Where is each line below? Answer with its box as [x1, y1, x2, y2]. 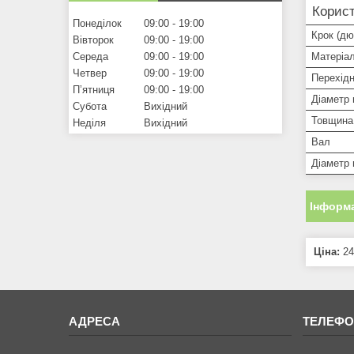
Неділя [73, 116, 106, 129]
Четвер [73, 66, 107, 79]
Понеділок [73, 17, 122, 29]
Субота [73, 100, 107, 112]
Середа [73, 50, 108, 62]
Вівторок [73, 33, 114, 46]
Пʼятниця [73, 83, 115, 96]
